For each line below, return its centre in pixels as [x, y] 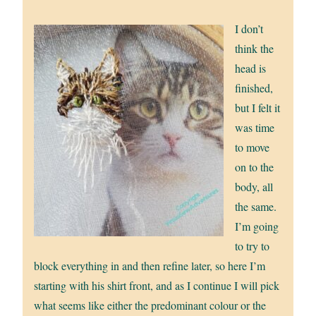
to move [253, 147]
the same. [256, 206]
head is [251, 68]
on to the [255, 166]
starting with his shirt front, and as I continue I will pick [157, 285]
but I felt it [258, 107]
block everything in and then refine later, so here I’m [150, 265]
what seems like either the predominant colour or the [150, 305]
